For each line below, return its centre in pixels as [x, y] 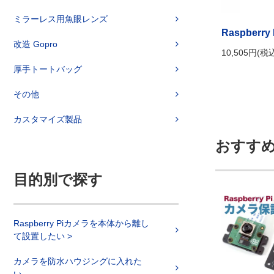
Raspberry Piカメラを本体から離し [81, 223]
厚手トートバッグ [48, 69]
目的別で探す [58, 180]
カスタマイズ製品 [48, 119]
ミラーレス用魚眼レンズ [61, 19]
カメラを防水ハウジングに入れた [78, 261]
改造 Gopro [35, 44]
